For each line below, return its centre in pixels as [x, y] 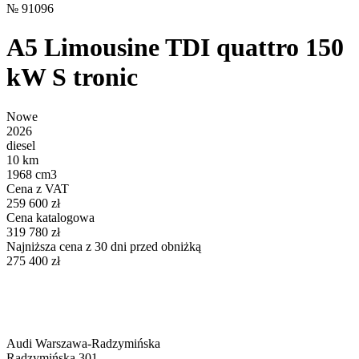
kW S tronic [72, 77]
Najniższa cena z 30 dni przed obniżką [104, 246]
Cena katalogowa [50, 217]
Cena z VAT [38, 188]
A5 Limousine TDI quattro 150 [175, 48]
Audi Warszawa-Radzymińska [83, 343]
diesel [21, 145]
